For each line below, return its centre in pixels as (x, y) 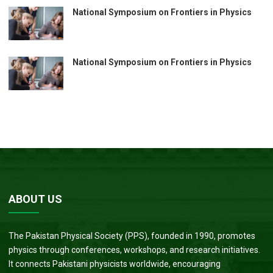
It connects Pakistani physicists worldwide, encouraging (115, 264)
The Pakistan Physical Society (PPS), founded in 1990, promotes (132, 236)
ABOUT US (36, 199)
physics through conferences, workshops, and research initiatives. (135, 250)
